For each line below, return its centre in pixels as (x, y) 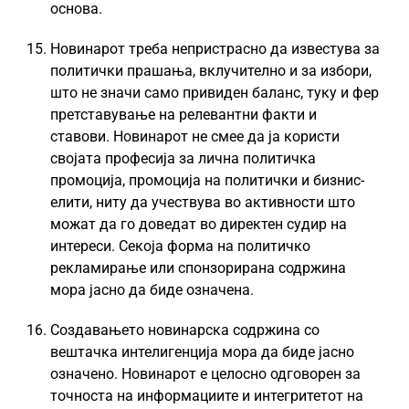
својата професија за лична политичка (183, 158)
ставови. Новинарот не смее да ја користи (195, 136)
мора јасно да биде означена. (152, 290)
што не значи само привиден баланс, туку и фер (215, 93)
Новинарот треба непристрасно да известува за (215, 49)
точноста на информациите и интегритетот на (207, 396)
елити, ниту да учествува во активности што (203, 202)
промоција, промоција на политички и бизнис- (207, 180)
